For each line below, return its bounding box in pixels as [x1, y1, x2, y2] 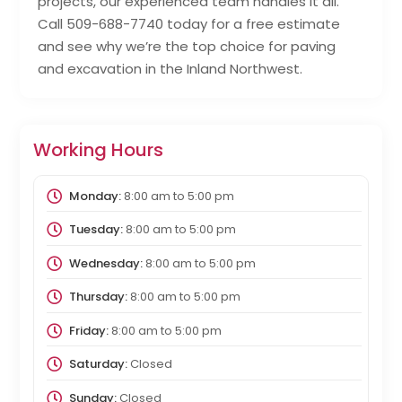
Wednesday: [68, 254, 143, 272]
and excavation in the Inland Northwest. [38, 58, 303, 78]
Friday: [68, 321, 109, 339]
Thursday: [68, 288, 127, 306]
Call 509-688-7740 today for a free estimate [38, 13, 341, 33]
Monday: [68, 187, 121, 205]
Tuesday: [68, 221, 123, 239]
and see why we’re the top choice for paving [38, 36, 336, 56]
